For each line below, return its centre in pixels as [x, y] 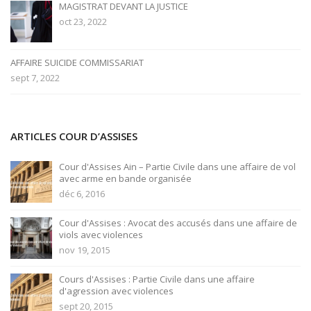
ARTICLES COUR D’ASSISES [74, 136]
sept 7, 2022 [35, 78]
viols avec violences [101, 235]
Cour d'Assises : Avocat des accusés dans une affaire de [178, 223]
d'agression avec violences [116, 291]
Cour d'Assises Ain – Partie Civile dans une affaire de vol [177, 167]
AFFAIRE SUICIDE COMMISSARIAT [77, 62]
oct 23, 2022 [83, 22]
